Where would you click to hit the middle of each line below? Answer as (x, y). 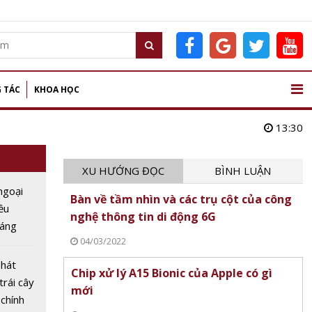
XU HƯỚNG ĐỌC (123, 171)
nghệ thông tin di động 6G (143, 217)
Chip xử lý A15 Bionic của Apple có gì (171, 273)
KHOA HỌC (57, 89)
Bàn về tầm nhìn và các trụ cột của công (181, 199)
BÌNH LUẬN (243, 171)
